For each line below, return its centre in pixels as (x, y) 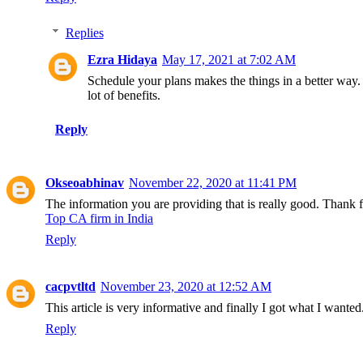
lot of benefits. (124, 96)
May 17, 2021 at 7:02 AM (229, 60)
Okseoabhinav (85, 183)
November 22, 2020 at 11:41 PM (213, 183)
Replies (84, 32)
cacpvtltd (70, 287)
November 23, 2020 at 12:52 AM (186, 287)
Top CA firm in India (99, 219)
